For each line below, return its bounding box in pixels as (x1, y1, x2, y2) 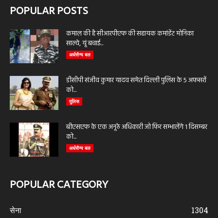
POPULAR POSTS (10, 2, 88, 20)
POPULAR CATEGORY (10, 176, 108, 194)
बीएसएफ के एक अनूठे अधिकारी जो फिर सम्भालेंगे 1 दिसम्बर (66, 121, 207, 133)
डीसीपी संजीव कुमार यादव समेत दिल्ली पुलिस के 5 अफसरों (66, 74, 206, 86)
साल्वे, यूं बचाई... (66, 37, 103, 49)
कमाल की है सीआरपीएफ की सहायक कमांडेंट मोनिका (66, 28, 194, 39)
